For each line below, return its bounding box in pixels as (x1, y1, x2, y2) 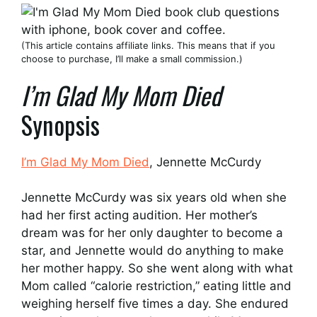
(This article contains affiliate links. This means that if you (21, 40, 275, 51)
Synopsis (21, 105, 100, 143)
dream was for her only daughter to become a (21, 226, 283, 240)
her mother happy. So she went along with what (21, 261, 293, 275)
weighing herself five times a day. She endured (21, 296, 289, 311)
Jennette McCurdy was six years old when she (21, 190, 287, 204)
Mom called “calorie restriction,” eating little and (21, 279, 292, 293)
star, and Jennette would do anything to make (21, 243, 284, 258)
